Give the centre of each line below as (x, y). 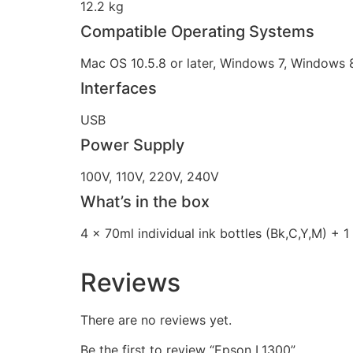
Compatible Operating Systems (197, 32)
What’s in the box (145, 202)
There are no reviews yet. (156, 320)
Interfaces (119, 89)
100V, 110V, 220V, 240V (150, 177)
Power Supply (132, 145)
